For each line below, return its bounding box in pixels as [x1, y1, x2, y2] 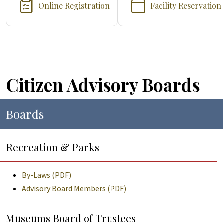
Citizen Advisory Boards [6, 73, 200, 96]
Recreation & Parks [6, 140, 99, 154]
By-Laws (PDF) [22, 170, 71, 180]
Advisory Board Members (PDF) [22, 183, 126, 193]
